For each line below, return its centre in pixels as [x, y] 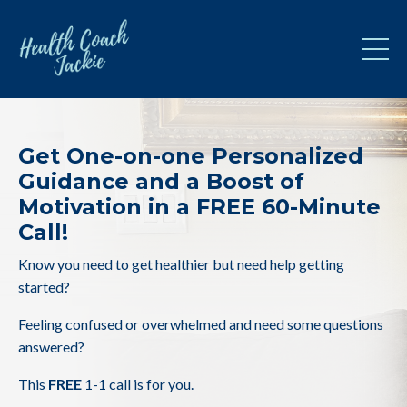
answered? [51, 347]
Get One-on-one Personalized [191, 156]
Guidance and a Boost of [161, 182]
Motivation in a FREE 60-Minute [199, 207]
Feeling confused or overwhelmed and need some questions [201, 324]
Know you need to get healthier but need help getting [181, 264]
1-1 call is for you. [138, 384]
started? [44, 287]
